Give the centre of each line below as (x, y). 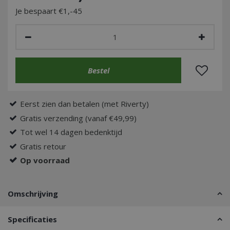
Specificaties (32, 219)
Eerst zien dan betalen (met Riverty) (84, 104)
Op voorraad (45, 160)
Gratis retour (43, 146)
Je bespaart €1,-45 (49, 11)
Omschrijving (33, 194)
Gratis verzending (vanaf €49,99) (78, 118)
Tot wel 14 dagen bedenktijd (71, 132)
